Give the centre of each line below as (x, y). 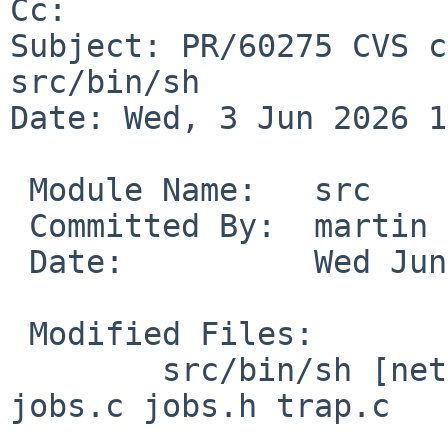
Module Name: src (19, 189)
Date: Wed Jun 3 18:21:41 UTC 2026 (19, 261)
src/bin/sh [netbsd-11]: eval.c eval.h (19, 369)
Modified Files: (19, 333)
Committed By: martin (19, 225)
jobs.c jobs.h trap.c (200, 405)
